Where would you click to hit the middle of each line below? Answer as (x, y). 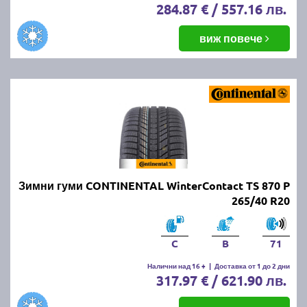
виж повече (232, 38)
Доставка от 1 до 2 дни (252, 265)
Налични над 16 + (176, 265)
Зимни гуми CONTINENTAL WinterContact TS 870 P (154, 185)
